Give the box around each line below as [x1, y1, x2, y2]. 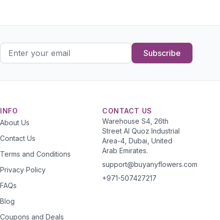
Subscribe [143, 48, 181, 58]
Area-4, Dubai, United [102, 137, 172, 145]
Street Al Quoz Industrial [102, 127, 180, 135]
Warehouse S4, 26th [102, 117, 168, 125]
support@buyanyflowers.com [102, 160, 197, 168]
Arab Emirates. [102, 146, 148, 155]
